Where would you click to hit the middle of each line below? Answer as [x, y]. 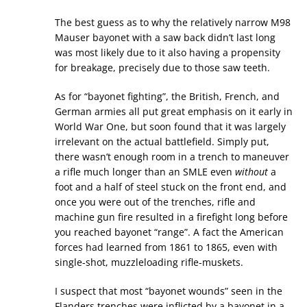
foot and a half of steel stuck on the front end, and [171, 187]
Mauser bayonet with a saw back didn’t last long [165, 38]
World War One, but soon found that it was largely [170, 127]
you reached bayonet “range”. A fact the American [169, 232]
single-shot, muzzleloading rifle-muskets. [149, 262]
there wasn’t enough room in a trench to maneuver [172, 157]
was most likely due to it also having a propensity [168, 53]
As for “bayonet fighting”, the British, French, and [167, 97]
